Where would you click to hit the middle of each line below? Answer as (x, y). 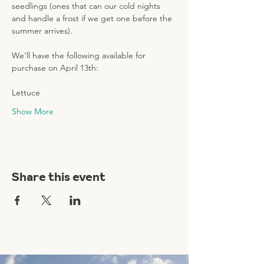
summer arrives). (43, 31)
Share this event (59, 177)
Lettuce (27, 93)
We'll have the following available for (80, 55)
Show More (33, 111)
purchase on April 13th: (56, 68)
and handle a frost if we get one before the (93, 18)
